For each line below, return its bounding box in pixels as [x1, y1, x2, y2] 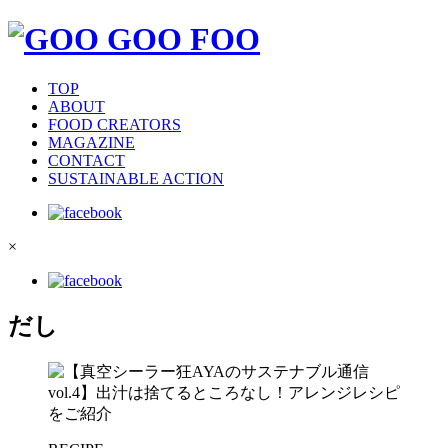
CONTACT [48, 151, 125, 169]
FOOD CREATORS [48, 115, 181, 133]
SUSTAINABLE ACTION [48, 169, 224, 187]
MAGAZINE [48, 133, 135, 151]
